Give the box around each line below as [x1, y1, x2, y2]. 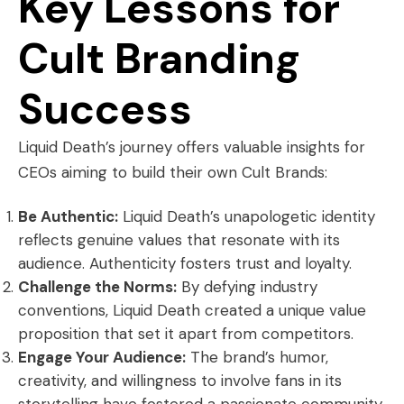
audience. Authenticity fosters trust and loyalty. [18, 253, 352, 273]
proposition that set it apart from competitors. [18, 324, 353, 344]
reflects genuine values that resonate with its [18, 230, 340, 250]
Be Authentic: [18, 207, 118, 226]
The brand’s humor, [186, 347, 328, 367]
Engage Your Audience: [18, 347, 186, 367]
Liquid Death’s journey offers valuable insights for [18, 137, 365, 157]
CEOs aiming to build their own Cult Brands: [18, 162, 327, 182]
